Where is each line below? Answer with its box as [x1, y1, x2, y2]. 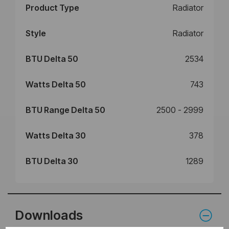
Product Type [26, 2, 79, 13]
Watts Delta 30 [26, 130, 86, 141]
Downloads [15, 207, 83, 223]
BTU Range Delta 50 [26, 104, 105, 115]
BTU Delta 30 [26, 155, 78, 166]
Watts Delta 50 [26, 79, 86, 89]
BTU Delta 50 [26, 53, 78, 64]
